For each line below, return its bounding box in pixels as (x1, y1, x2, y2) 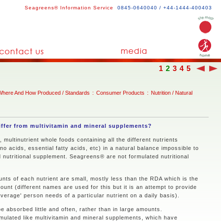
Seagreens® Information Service (25, 5, 113, 10)
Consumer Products (96, 90, 145, 96)
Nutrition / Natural (151, 90, 192, 96)
